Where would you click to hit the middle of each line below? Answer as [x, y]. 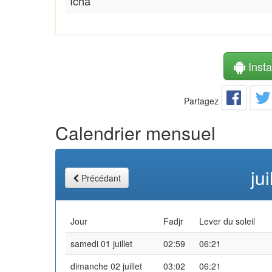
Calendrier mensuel [135, 132]
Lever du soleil [227, 221]
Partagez [202, 100]
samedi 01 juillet [101, 243]
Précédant [101, 178]
